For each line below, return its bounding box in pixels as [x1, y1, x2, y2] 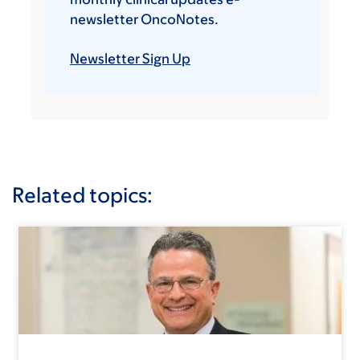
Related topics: [12, 182, 153, 207]
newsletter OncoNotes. [70, 11, 219, 28]
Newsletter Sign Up [70, 51, 190, 67]
